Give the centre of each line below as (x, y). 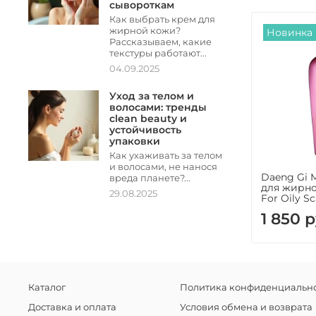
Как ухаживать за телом (166, 156)
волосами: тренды (158, 108)
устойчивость (145, 130)
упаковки (135, 141)
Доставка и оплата (72, 308)
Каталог (47, 287)
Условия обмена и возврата (246, 308)
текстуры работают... (158, 54)
